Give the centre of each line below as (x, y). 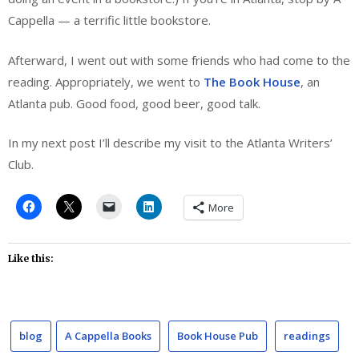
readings (307, 335)
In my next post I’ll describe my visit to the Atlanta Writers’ (170, 143)
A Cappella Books (108, 335)
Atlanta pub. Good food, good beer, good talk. (134, 103)
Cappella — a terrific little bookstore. (109, 20)
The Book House (252, 81)
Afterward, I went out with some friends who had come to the (179, 60)
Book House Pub (218, 335)
